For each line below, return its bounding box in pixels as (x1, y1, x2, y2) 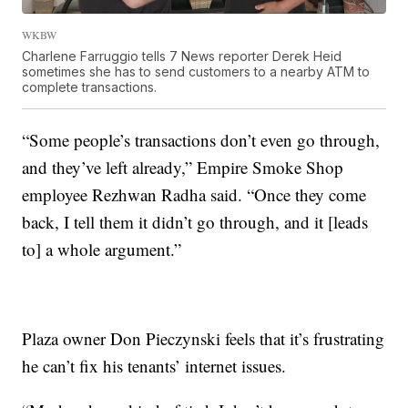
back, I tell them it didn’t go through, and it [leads (22, 210, 369, 234)
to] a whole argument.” (22, 238, 182, 261)
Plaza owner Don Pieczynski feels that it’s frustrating (22, 327, 385, 351)
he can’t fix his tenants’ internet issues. (22, 354, 287, 378)
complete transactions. (22, 79, 158, 96)
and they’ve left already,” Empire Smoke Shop (22, 156, 344, 179)
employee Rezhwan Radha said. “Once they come (22, 183, 367, 207)
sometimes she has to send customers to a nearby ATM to (22, 64, 371, 80)
